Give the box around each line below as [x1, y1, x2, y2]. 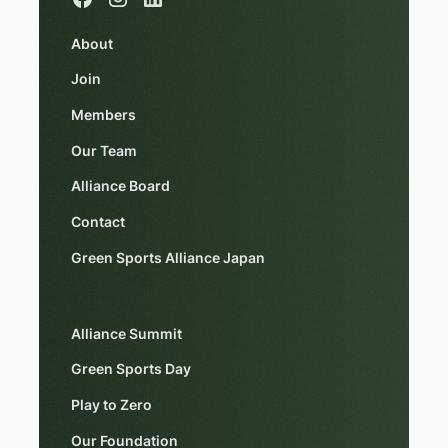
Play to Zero [70, 397, 152, 414]
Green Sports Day [70, 361, 191, 378]
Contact [70, 214, 125, 231]
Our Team [70, 142, 137, 159]
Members [70, 106, 136, 123]
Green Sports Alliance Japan [70, 249, 265, 266]
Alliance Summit [70, 325, 182, 342]
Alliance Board [70, 178, 170, 195]
